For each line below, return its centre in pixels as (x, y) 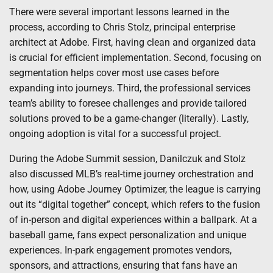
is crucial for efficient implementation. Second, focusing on (135, 58)
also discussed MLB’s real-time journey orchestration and (131, 174)
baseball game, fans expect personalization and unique (128, 235)
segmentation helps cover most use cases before (114, 73)
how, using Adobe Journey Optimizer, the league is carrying (135, 190)
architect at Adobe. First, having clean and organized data (133, 43)
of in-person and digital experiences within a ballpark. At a (133, 220)
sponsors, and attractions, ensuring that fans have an (123, 266)
